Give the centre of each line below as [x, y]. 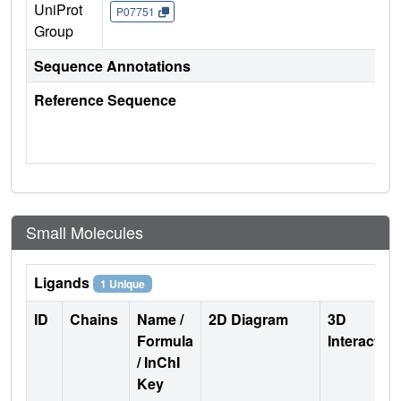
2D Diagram [248, 320]
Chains [96, 320]
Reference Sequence [105, 100]
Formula [165, 341]
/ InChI [158, 363]
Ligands [64, 283]
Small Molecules [85, 232]
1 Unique [122, 284]
